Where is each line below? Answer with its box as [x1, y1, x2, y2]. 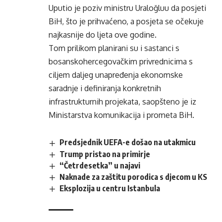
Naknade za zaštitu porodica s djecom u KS [59, 171, 208, 182]
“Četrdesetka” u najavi [59, 160, 141, 170]
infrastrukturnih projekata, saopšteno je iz [49, 97, 196, 107]
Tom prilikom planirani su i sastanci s [49, 43, 179, 54]
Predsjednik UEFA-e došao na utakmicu [59, 137, 196, 148]
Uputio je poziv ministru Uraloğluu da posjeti [49, 3, 206, 13]
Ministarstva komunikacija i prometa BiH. [49, 110, 194, 120]
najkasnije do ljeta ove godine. [49, 30, 157, 40]
